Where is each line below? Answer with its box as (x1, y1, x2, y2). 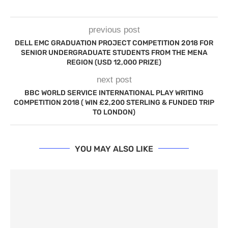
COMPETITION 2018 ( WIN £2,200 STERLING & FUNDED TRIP (14, 98, 214, 107)
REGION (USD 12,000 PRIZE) (67, 58, 161, 67)
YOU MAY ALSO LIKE (75, 144, 153, 154)
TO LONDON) (93, 107, 135, 117)
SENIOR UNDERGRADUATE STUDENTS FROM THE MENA (20, 48, 208, 57)
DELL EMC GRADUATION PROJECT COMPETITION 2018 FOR (15, 38, 213, 47)
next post (96, 74, 132, 84)
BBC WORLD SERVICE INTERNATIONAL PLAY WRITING (24, 88, 204, 97)
